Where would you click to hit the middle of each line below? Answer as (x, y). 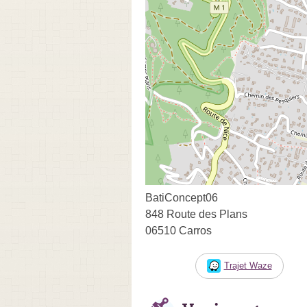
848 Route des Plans (196, 214)
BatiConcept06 (182, 197)
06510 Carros (179, 230)
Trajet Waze (248, 265)
